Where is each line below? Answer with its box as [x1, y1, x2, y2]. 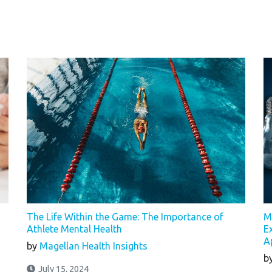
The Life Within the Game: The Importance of [27, 211, 223, 223]
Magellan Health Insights [39, 240, 148, 252]
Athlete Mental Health [27, 223, 122, 235]
